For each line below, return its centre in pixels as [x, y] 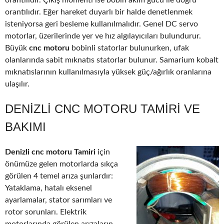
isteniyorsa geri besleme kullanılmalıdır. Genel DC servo [101, 24]
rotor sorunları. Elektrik [46, 212]
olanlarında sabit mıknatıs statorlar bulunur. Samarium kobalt [112, 60]
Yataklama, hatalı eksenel [48, 188]
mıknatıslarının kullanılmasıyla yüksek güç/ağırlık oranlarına [108, 72]
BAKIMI [25, 127]
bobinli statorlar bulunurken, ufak [130, 48]
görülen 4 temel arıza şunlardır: [59, 176]
